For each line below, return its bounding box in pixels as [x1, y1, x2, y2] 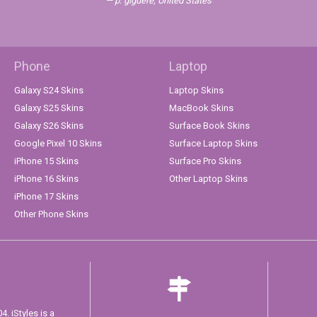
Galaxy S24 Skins [14, 85, 83, 96]
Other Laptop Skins [169, 173, 248, 185]
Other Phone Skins [14, 209, 88, 220]
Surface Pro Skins [169, 156, 241, 167]
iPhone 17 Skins [14, 191, 79, 202]
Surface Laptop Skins [169, 138, 258, 149]
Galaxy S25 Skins [14, 103, 83, 114]
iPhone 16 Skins [14, 173, 79, 185]
